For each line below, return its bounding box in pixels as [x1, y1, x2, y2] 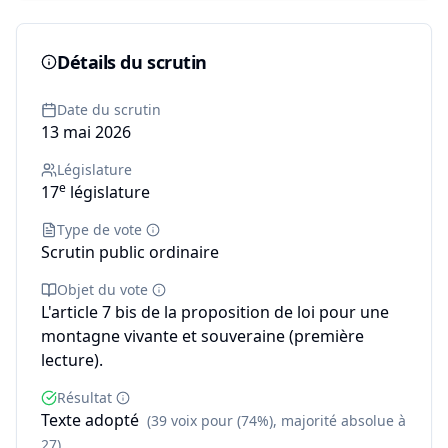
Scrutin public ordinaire [41, 241, 219, 263]
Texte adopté [41, 409, 139, 431]
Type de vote [57, 220, 142, 239]
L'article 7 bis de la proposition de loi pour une [41, 301, 389, 323]
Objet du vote [57, 280, 148, 299]
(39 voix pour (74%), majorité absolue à [147, 411, 406, 430]
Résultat [57, 388, 112, 407]
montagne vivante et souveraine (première [41, 325, 364, 347]
